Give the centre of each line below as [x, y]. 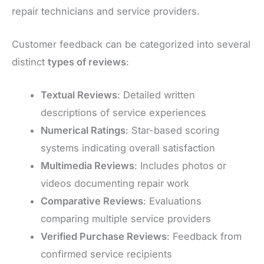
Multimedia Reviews [88, 166]
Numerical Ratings [83, 131]
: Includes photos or [181, 166]
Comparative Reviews [92, 201]
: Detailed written [156, 95]
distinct [30, 62]
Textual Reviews [79, 95]
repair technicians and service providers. [106, 11]
